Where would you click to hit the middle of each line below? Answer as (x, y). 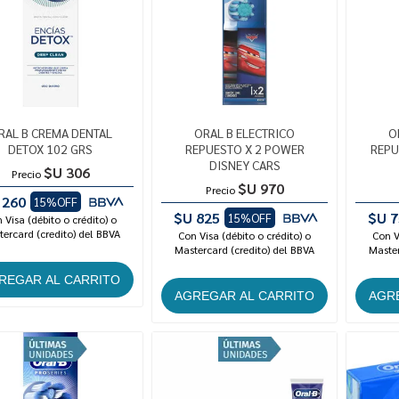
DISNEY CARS (244, 165)
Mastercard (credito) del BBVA (245, 250)
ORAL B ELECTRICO (245, 133)
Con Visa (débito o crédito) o (245, 236)
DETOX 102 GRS (51, 149)
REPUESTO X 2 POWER (244, 149)
